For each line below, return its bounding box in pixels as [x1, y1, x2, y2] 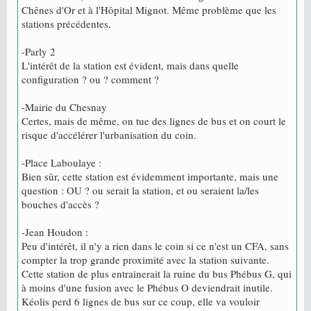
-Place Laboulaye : [22, 155, 101, 170]
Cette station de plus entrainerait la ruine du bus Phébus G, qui [22, 267, 292, 281]
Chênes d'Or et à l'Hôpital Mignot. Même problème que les [22, 3, 276, 17]
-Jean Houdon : [22, 225, 88, 239]
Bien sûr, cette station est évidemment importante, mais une [22, 169, 278, 184]
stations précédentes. [22, 17, 111, 31]
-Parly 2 [22, 44, 56, 59]
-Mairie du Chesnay [22, 100, 107, 115]
